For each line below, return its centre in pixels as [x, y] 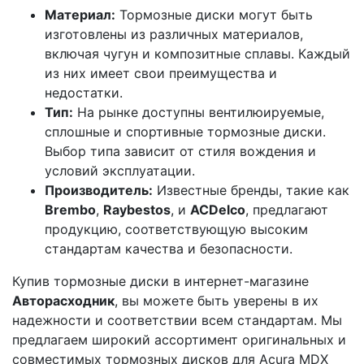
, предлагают [287, 210]
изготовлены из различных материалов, [174, 34]
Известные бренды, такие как [251, 190]
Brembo [70, 210]
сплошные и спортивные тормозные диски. [185, 132]
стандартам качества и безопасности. [169, 249]
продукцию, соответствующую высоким [176, 229]
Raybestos [137, 210]
